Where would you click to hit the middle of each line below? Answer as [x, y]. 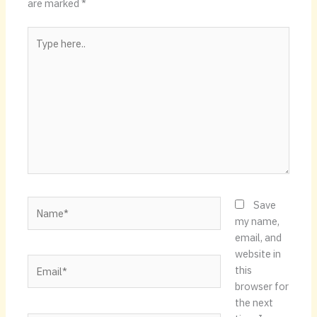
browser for [261, 286]
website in [258, 253]
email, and [258, 237]
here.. [40, 51]
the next [254, 302]
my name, [257, 221]
